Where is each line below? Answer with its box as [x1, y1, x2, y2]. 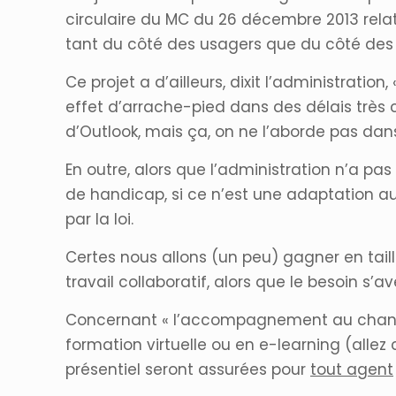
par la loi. [65, 208, 133, 230]
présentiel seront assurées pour [65, 358, 310, 380]
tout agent [310, 358, 393, 380]
